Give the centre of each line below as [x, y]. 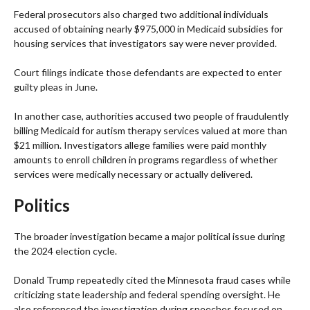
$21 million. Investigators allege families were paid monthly [140, 145]
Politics [42, 206]
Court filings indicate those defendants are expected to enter [148, 73]
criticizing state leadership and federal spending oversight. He [147, 295]
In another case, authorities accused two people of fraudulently [151, 116]
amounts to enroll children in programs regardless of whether [146, 160]
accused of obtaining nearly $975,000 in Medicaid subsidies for [148, 29]
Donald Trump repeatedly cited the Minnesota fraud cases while [152, 280]
